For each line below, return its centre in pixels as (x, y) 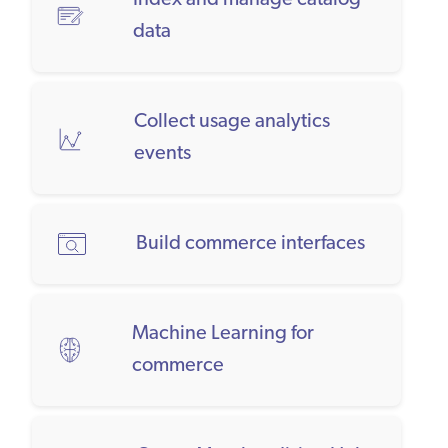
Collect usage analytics (232, 122)
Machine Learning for (223, 334)
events (163, 154)
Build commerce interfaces (250, 244)
